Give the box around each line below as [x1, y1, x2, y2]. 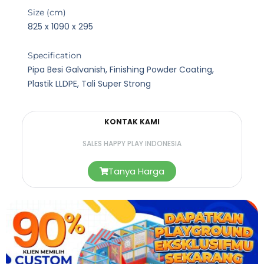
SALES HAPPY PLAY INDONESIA [82, 138, 181, 149]
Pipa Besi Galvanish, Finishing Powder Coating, [27, 63, 214, 75]
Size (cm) [27, 7, 66, 18]
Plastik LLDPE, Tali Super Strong [27, 77, 151, 90]
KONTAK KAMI [104, 117, 160, 127]
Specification [27, 49, 81, 61]
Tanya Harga [108, 165, 164, 178]
